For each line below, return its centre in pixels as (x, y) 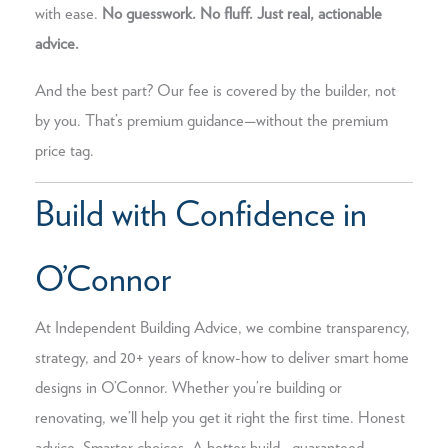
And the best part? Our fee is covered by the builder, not (215, 90)
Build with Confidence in (201, 216)
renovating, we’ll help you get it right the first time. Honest (220, 418)
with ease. (68, 14)
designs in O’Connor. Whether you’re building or (188, 388)
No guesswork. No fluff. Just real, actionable (242, 14)
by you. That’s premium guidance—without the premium (211, 120)
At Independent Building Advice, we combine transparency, (222, 328)
